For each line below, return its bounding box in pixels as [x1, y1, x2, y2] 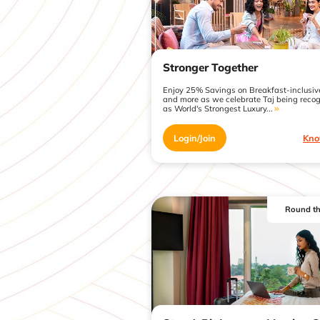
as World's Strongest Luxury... [162, 103, 273, 114]
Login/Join [173, 131, 216, 144]
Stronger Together [162, 61, 258, 75]
